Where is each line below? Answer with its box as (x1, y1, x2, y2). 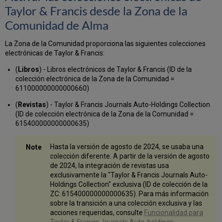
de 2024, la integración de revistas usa (50, 162, 169, 170)
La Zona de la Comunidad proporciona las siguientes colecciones (5, 40, 206, 48)
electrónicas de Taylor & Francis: (5, 49, 105, 57)
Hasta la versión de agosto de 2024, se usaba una (50, 143, 204, 151)
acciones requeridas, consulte (50, 209, 144, 217)
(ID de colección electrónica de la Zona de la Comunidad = (15, 110, 194, 118)
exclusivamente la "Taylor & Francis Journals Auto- (50, 171, 208, 179)
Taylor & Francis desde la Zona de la (5, 3, 188, 18)
